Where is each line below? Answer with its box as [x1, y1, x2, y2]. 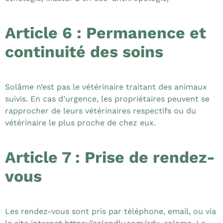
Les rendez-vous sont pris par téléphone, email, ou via [5, 207, 216, 217]
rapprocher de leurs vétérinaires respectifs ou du [5, 106, 196, 115]
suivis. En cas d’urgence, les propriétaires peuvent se [5, 94, 210, 104]
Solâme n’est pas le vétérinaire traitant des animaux [5, 82, 207, 92]
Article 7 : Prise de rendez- [5, 148, 215, 167]
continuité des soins [5, 42, 163, 61]
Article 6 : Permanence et [5, 23, 206, 42]
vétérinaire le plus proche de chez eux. [5, 117, 156, 127]
